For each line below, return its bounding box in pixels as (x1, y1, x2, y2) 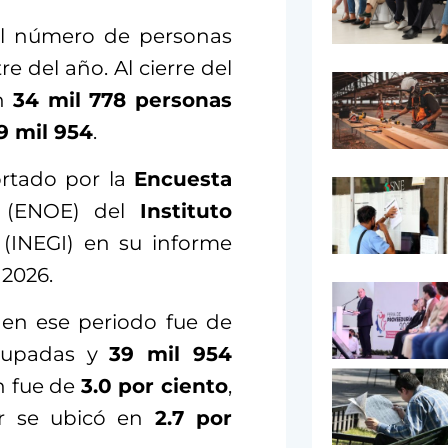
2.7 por (154, 406, 232, 431)
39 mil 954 (109, 342, 233, 367)
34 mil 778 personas (13, 88, 232, 113)
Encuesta (133, 167, 232, 192)
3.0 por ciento (80, 374, 228, 399)
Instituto (140, 199, 232, 224)
